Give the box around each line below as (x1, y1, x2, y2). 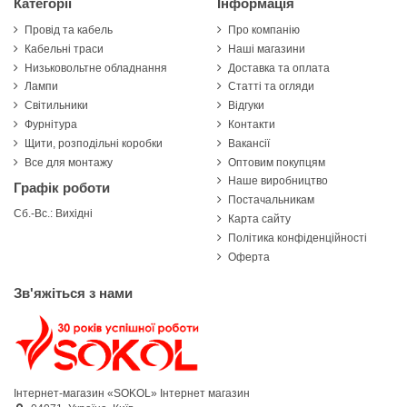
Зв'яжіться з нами (14, 285, 133, 301)
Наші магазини (228, 42, 305, 55)
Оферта (228, 250, 270, 263)
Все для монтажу (25, 155, 113, 169)
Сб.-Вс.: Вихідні (14, 207, 93, 221)
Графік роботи (14, 180, 110, 195)
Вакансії (228, 136, 270, 150)
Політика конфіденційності (228, 231, 367, 244)
